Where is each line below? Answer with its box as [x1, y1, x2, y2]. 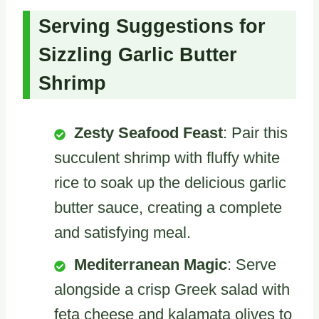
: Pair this [223, 124, 288, 142]
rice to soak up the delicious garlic [54, 174, 286, 192]
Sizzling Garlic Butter [38, 44, 237, 66]
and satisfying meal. [54, 224, 191, 242]
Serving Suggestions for [38, 16, 266, 38]
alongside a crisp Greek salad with [54, 281, 290, 299]
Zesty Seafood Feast [74, 124, 223, 142]
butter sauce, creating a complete [54, 199, 282, 217]
